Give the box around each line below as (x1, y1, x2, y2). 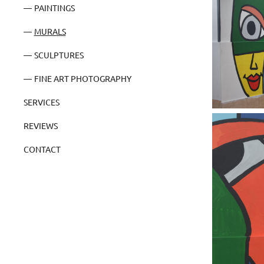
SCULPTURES (34, 49, 84, 60)
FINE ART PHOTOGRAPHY (34, 72, 131, 84)
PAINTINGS (34, 2, 75, 13)
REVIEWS (24, 120, 58, 131)
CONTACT (24, 143, 61, 154)
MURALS (34, 25, 66, 37)
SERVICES (24, 96, 60, 107)
